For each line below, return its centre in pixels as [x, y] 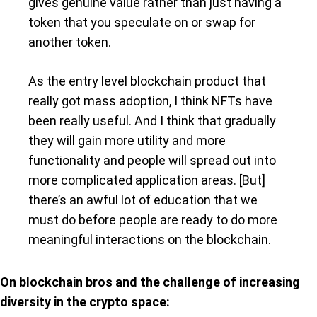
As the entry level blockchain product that [147, 81]
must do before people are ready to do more [153, 219]
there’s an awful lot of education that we [143, 200]
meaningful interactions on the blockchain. [150, 239]
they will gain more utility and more [127, 140]
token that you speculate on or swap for [142, 22]
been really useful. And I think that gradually [152, 120]
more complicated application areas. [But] [147, 180]
